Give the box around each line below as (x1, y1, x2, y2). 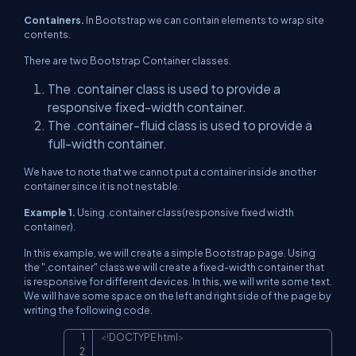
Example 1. (24, 206, 77, 219)
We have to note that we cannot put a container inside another (24, 165, 316, 178)
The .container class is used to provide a (48, 81, 281, 96)
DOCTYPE (109, 331, 156, 343)
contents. (24, 28, 71, 41)
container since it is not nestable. (24, 180, 180, 192)
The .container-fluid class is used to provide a (48, 118, 312, 133)
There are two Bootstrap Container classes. (24, 54, 231, 67)
